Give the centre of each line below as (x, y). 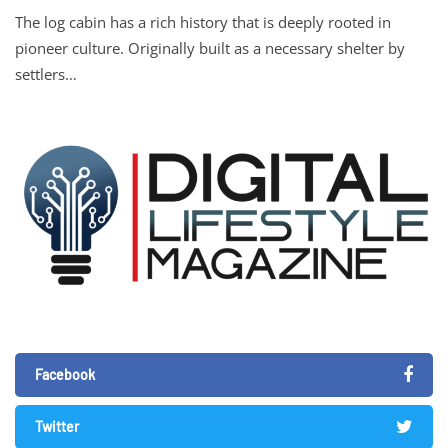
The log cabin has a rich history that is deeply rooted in (203, 21)
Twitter (57, 426)
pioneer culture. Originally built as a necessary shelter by (210, 47)
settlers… (46, 73)
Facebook (65, 374)
